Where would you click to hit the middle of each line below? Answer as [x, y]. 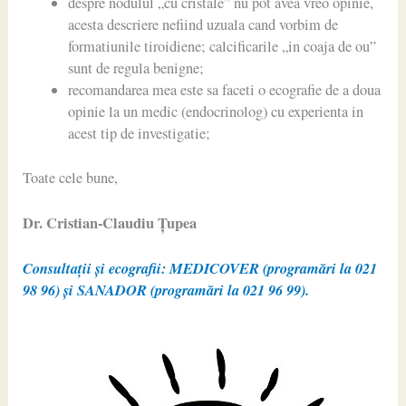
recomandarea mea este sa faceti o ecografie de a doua [224, 90]
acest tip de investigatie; [139, 134]
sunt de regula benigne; [135, 68]
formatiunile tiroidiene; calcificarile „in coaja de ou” [222, 47]
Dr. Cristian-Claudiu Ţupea [110, 223]
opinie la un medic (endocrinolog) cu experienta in [215, 112]
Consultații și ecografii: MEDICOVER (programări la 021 [200, 268]
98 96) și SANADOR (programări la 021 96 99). [166, 290]
